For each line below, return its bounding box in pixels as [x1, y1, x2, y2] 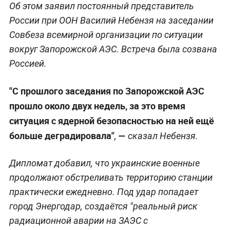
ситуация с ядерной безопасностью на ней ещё [9, 114, 214, 127]
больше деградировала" [9, 129, 114, 142]
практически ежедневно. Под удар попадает [9, 186, 198, 197]
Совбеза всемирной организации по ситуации [9, 29, 203, 40]
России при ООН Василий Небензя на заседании [9, 14, 214, 26]
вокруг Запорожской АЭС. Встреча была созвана [9, 43, 217, 54]
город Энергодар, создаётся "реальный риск [9, 200, 198, 212]
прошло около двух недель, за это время [9, 99, 185, 112]
